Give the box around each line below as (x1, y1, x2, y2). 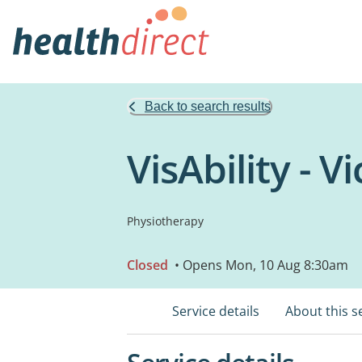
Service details (172, 302, 259, 320)
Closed (127, 256, 168, 274)
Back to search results (145, 99, 271, 113)
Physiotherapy (127, 213, 204, 229)
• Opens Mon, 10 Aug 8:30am (171, 256, 348, 274)
